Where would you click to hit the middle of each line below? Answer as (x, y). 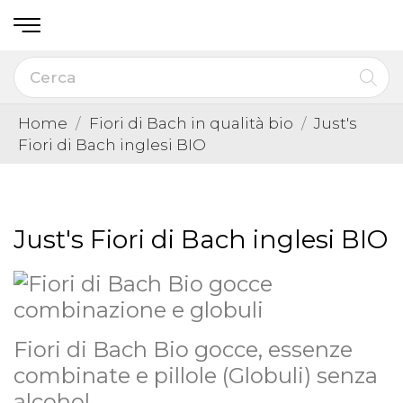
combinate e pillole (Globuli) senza (196, 375)
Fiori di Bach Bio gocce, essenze (183, 349)
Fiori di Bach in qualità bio (191, 123)
